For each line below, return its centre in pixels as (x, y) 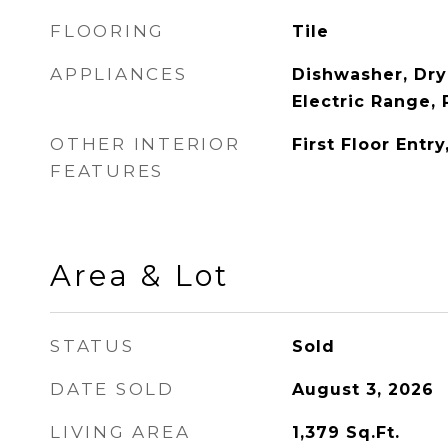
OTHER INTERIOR (145, 144)
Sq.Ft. (372, 432)
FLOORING (107, 31)
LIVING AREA (120, 432)
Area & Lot (139, 275)
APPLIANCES (119, 74)
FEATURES (107, 171)
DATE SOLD (112, 389)
